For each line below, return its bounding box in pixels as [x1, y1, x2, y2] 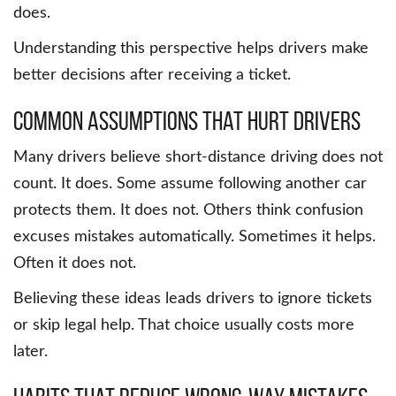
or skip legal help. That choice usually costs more [13, 317, 354, 334]
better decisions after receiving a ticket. [13, 67, 291, 84]
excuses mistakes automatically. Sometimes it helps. [13, 229, 376, 246]
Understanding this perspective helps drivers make [13, 41, 369, 57]
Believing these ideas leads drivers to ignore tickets [13, 291, 372, 308]
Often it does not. [13, 255, 136, 272]
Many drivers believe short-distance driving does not [13, 149, 383, 166]
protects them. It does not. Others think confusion [13, 202, 363, 219]
